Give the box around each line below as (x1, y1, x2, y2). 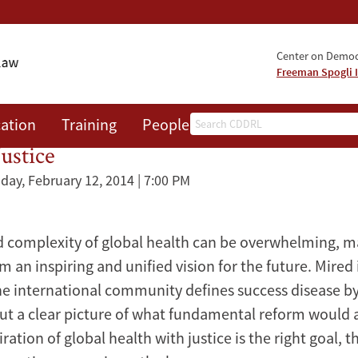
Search (190, 113, 232, 132)
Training (62, 114, 117, 134)
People (142, 114, 189, 134)
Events (215, 114, 260, 134)
